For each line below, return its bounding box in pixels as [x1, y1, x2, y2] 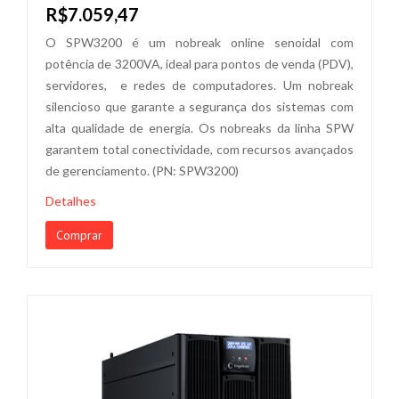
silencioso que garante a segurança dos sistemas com [45, 99, 354, 114]
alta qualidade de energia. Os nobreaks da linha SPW [45, 120, 354, 135]
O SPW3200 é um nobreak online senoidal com [45, 35, 354, 50]
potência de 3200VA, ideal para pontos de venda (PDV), [45, 56, 354, 71]
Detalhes [45, 193, 96, 208]
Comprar [56, 227, 102, 243]
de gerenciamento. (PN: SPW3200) [45, 163, 239, 178]
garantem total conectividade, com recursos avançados [45, 142, 354, 157]
